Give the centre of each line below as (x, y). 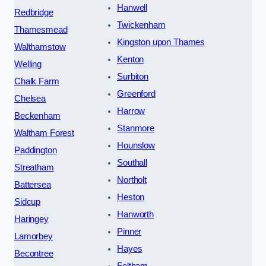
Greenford (136, 94)
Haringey (31, 219)
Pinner (129, 232)
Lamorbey (34, 237)
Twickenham (141, 25)
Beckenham (37, 116)
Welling (28, 64)
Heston (131, 197)
